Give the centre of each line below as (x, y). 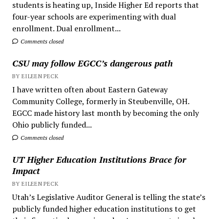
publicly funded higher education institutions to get (104, 208)
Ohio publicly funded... (52, 124)
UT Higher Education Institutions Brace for (99, 159)
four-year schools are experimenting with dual (94, 16)
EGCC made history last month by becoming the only (105, 113)
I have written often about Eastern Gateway (90, 89)
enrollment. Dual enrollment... (66, 28)
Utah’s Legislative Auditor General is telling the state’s (109, 197)
